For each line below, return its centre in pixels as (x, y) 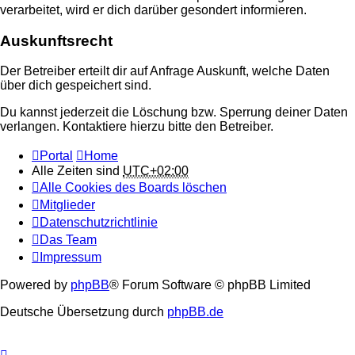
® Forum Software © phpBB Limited (210, 285)
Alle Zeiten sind (77, 171)
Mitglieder (67, 205)
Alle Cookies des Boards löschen (133, 188)
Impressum (71, 258)
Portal (56, 156)
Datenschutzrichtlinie (99, 223)
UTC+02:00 (156, 171)
